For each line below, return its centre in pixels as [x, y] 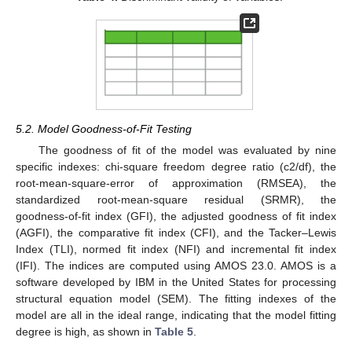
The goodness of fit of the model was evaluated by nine [187, 150]
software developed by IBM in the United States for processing [176, 282]
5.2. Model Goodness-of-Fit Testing [104, 129]
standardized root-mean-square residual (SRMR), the [176, 200]
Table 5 [174, 332]
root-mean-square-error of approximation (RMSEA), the [176, 183]
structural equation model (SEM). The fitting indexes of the [176, 299]
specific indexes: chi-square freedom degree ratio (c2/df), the [176, 167]
